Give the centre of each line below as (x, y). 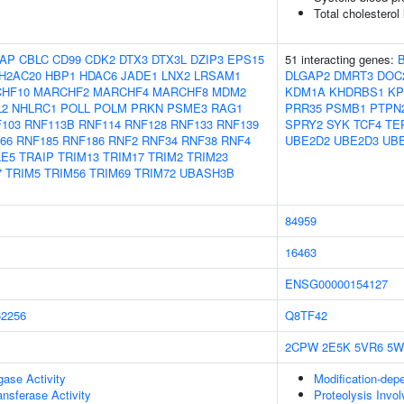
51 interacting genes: (341, 59)
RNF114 (100, 124)
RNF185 (37, 140)
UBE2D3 (356, 140)
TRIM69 (110, 173)
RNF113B (50, 124)
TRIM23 (207, 156)
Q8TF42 (306, 315)
